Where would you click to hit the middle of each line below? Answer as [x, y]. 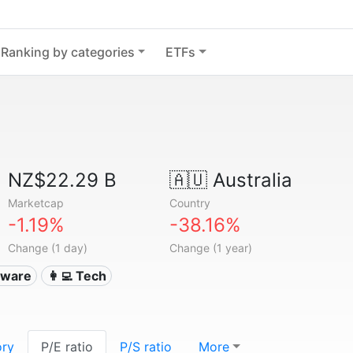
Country [190, 203]
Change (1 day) [48, 248]
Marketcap [36, 203]
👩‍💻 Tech [76, 276]
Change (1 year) [210, 248]
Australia [249, 180]
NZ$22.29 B [63, 180]
